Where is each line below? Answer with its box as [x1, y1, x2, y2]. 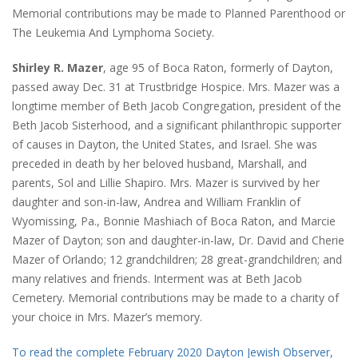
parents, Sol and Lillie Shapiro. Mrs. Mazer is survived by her [12, 175, 320, 191]
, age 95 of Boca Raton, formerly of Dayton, [103, 60, 333, 76]
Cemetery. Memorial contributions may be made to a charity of [12, 290, 339, 306]
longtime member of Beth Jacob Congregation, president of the [12, 98, 341, 114]
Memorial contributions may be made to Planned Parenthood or [12, 6, 345, 22]
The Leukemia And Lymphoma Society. [12, 25, 214, 41]
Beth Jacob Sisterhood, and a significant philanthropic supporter [12, 117, 341, 133]
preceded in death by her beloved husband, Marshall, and [12, 156, 307, 172]
